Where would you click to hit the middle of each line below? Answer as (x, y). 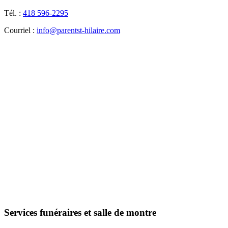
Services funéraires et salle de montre (80, 213)
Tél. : (13, 13)
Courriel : (20, 30)
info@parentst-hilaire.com (78, 30)
